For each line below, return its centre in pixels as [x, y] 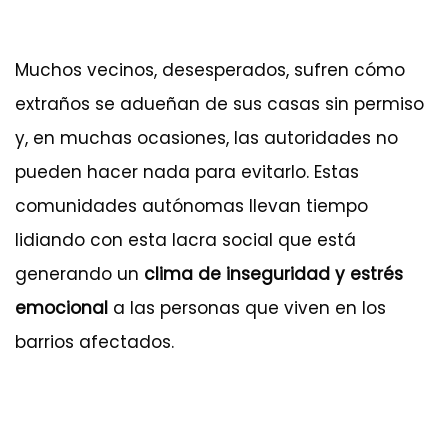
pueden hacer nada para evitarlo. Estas [187, 172]
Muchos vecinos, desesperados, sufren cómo [210, 70]
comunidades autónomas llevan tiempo [191, 206]
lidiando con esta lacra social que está [185, 240]
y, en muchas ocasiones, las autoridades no [206, 138]
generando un [79, 274]
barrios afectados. [94, 342]
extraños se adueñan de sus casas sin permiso [219, 104]
